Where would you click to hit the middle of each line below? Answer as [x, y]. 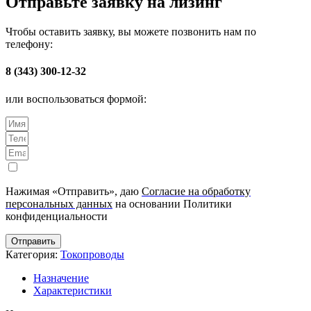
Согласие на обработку [196, 191]
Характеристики [73, 290]
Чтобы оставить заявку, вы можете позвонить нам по [131, 32]
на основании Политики [172, 203]
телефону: [29, 44]
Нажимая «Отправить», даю [74, 191]
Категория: [32, 254]
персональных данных [59, 203]
